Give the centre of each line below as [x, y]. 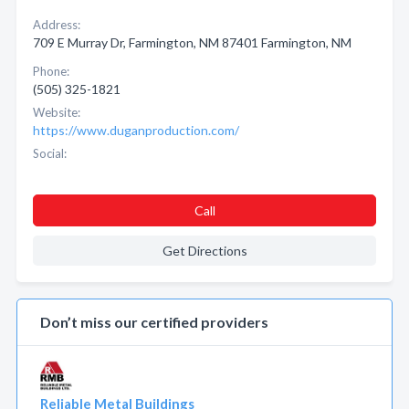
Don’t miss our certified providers [154, 322]
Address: [57, 25]
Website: [57, 112]
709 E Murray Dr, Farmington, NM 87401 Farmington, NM [192, 42]
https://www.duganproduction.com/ [136, 130]
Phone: [51, 71]
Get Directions [204, 251]
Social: [50, 153]
